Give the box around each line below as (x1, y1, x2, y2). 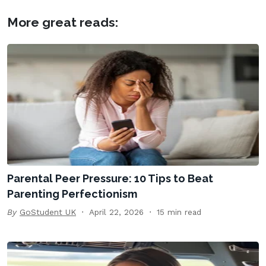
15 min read (157, 207, 201, 217)
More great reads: (7, 15, 118, 30)
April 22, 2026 (89, 207, 144, 217)
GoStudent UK (20, 207, 76, 217)
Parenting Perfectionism (7, 188, 137, 201)
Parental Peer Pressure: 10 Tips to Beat (7, 172, 213, 185)
